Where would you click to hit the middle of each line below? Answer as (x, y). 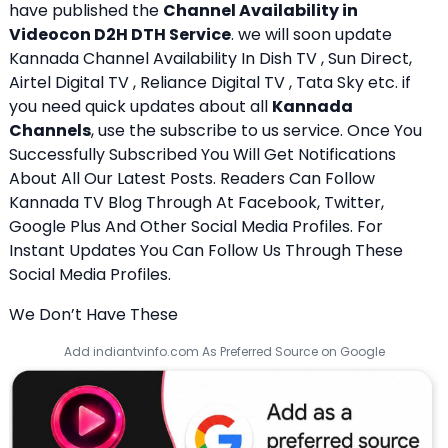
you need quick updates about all (140, 107)
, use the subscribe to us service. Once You (256, 131)
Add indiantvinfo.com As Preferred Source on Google (224, 352)
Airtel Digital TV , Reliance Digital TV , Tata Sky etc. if (210, 83)
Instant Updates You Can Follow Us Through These (206, 251)
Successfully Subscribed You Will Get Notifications (202, 155)
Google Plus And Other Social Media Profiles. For (196, 227)
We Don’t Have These (93, 315)
